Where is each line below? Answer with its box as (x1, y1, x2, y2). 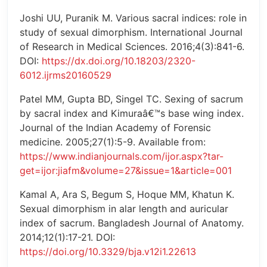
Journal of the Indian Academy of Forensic (20, 122, 211, 134)
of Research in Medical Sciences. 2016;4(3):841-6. (20, 41, 244, 53)
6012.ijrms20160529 (20, 69, 111, 82)
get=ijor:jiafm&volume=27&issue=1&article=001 (20, 164, 232, 177)
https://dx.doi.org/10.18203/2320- (42, 55, 195, 67)
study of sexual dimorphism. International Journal (20, 26, 243, 39)
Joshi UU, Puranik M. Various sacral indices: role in (20, 12, 247, 24)
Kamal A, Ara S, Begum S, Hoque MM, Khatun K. (20, 188, 234, 201)
